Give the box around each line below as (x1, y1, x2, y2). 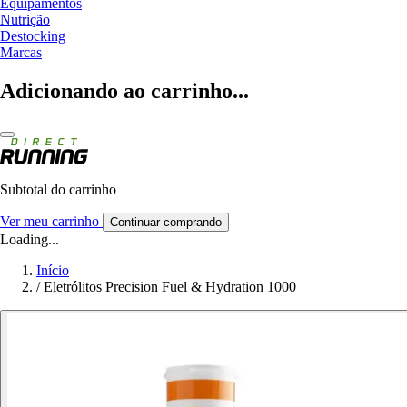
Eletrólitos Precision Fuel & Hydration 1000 (44, 278, 296, 294)
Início (36, 262, 69, 278)
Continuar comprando (110, 214, 222, 229)
